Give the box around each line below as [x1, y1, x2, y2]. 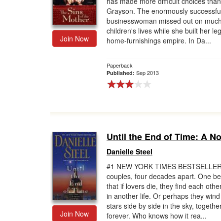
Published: [107, 69, 136, 76]
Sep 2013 [136, 69, 159, 76]
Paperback [107, 61, 133, 69]
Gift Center [2, 12, 45, 25]
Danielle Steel [107, 147, 152, 156]
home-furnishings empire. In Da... [107, 36, 211, 45]
